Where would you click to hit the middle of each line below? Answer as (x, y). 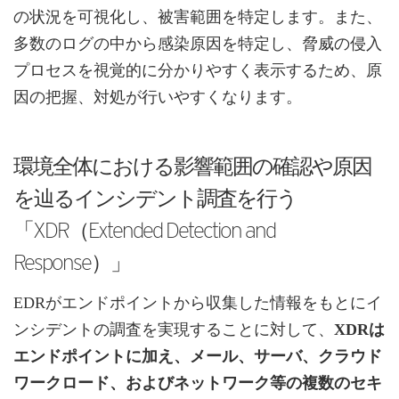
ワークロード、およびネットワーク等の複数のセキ (198, 383)
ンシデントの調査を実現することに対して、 (174, 330)
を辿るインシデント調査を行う (155, 199)
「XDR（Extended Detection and (144, 231)
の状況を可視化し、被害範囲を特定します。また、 (198, 17)
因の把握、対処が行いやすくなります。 (158, 98)
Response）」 (72, 263)
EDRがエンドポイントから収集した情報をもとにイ (198, 303)
